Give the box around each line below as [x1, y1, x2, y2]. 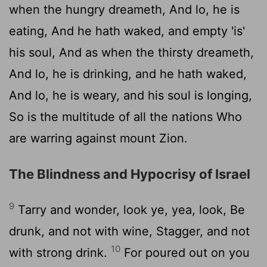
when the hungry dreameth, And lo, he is [9, 2, 240, 17]
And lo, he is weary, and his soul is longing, [9, 88, 252, 103]
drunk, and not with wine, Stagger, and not [9, 223, 250, 238]
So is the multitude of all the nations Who [9, 109, 242, 124]
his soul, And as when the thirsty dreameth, [9, 45, 254, 60]
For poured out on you [120, 245, 250, 260]
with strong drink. [9, 245, 111, 260]
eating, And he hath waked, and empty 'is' [9, 23, 245, 38]
